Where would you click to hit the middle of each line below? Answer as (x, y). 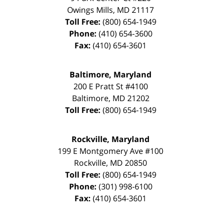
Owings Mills (90, 10)
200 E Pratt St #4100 (110, 86)
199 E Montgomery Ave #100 (110, 151)
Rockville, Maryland (110, 139)
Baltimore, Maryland (110, 74)
